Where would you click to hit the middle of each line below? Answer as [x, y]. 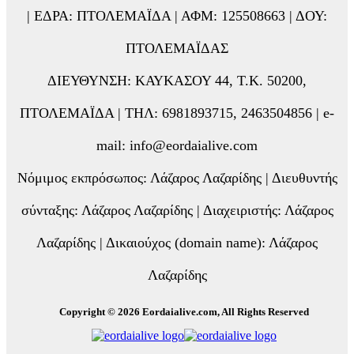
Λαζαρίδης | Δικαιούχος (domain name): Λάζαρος [177, 243]
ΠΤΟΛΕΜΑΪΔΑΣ [177, 49]
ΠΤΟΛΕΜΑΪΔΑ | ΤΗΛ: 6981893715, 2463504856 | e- [177, 113]
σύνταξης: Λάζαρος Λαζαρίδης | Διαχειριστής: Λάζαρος [177, 211]
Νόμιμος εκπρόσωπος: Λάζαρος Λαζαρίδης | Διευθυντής [177, 178]
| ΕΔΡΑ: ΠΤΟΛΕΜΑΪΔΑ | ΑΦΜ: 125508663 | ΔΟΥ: [177, 16]
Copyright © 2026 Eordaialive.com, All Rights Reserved [184, 312]
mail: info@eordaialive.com [177, 146]
